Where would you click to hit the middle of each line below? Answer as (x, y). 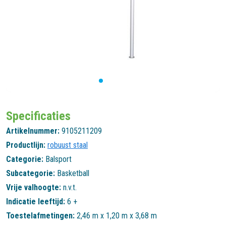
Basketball (73, 173)
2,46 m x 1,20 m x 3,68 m (117, 215)
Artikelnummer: (33, 131)
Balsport (59, 159)
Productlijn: (26, 145)
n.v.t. (70, 187)
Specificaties (38, 116)
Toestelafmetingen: (40, 215)
